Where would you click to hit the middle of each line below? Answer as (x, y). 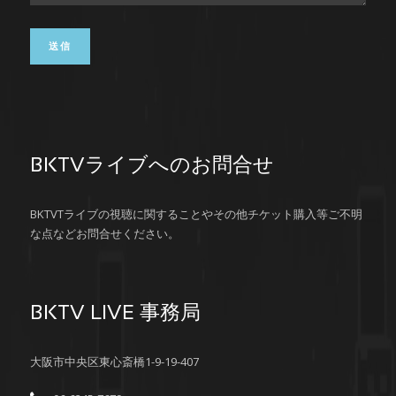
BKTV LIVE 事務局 (115, 314)
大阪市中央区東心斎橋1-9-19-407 (114, 362)
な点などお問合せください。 (105, 233)
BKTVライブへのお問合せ (152, 166)
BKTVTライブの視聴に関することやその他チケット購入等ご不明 (196, 214)
